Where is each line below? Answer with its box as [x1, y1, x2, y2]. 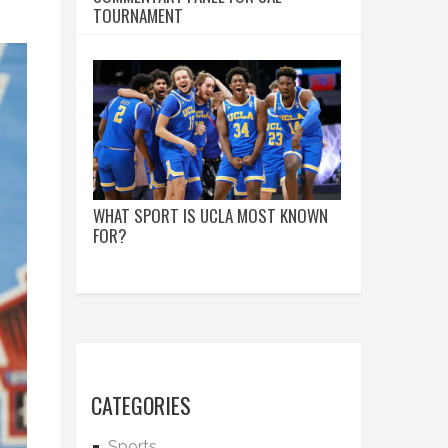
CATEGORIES [91, 388, 191, 421]
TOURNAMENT [93, 3, 183, 28]
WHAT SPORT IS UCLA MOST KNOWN [93, 202, 328, 228]
